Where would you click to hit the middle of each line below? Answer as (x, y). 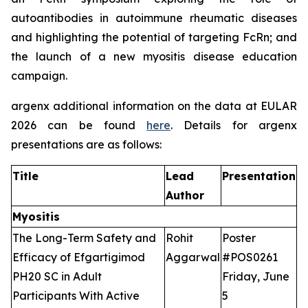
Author (185, 196)
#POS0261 (250, 257)
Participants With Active (76, 296)
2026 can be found (79, 125)
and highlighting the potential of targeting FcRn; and (154, 37)
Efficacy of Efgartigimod (79, 257)
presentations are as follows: (86, 145)
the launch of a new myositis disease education (154, 57)
